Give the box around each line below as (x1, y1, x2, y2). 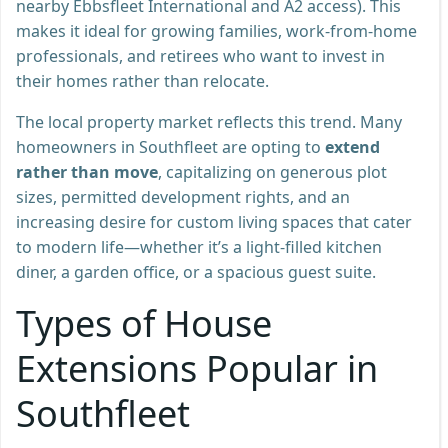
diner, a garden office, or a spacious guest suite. (16, 260, 376, 283)
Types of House (16, 298, 272, 348)
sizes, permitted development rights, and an (16, 185, 350, 208)
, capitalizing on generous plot (158, 160, 387, 183)
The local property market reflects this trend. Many (16, 110, 402, 133)
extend (325, 135, 380, 158)
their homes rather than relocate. (16, 69, 269, 92)
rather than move (16, 160, 158, 183)
